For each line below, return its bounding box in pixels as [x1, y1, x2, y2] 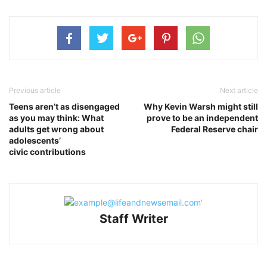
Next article [220, 85, 258, 95]
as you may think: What [9, 112, 104, 123]
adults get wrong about [9, 123, 104, 134]
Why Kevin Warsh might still [144, 101, 258, 111]
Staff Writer [99, 211, 168, 226]
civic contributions [9, 146, 86, 157]
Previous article [9, 85, 61, 95]
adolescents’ [9, 135, 61, 145]
